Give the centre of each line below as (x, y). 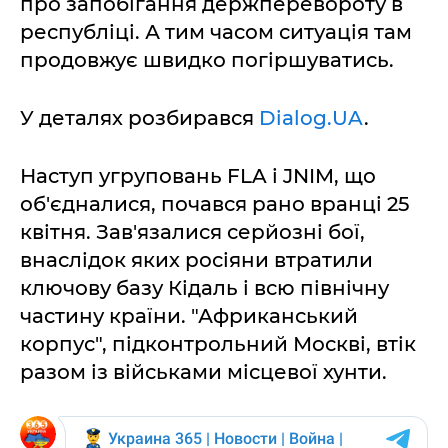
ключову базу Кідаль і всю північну (204, 288)
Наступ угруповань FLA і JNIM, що (198, 176)
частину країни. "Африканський (189, 316)
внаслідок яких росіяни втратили (196, 260)
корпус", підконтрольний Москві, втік (218, 344)
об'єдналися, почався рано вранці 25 (214, 204)
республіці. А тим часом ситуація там (216, 32)
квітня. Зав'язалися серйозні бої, (192, 232)
